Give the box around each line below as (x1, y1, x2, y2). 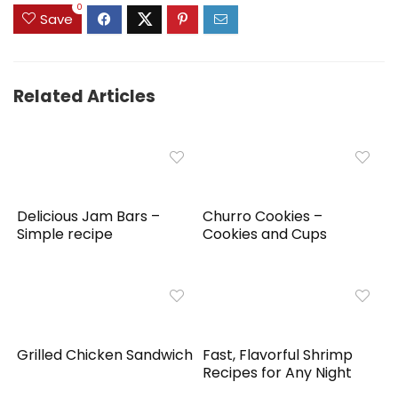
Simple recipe (17, 224, 114, 245)
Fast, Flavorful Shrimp (203, 345, 354, 366)
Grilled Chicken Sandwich (17, 345, 194, 366)
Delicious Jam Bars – (17, 206, 161, 227)
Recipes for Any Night (203, 362, 353, 384)
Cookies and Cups (203, 224, 328, 245)
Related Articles (13, 84, 155, 109)
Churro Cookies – (203, 206, 323, 227)
